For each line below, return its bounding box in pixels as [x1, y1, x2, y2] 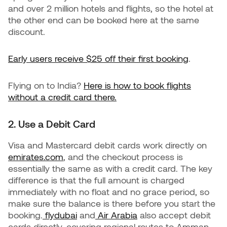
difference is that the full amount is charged [8, 174, 184, 185]
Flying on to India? [8, 80, 84, 91]
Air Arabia [95, 209, 137, 220]
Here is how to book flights [84, 80, 191, 91]
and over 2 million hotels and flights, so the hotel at [8, 3, 213, 14]
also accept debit [137, 209, 211, 220]
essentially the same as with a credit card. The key [8, 163, 212, 174]
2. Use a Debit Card [8, 118, 95, 130]
